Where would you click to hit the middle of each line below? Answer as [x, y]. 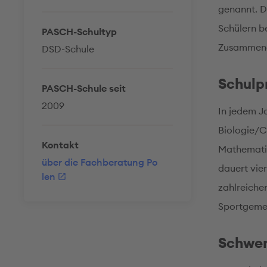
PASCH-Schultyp [79, 32]
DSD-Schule [68, 49]
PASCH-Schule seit [84, 88]
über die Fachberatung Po [100, 162]
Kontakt [60, 145]
